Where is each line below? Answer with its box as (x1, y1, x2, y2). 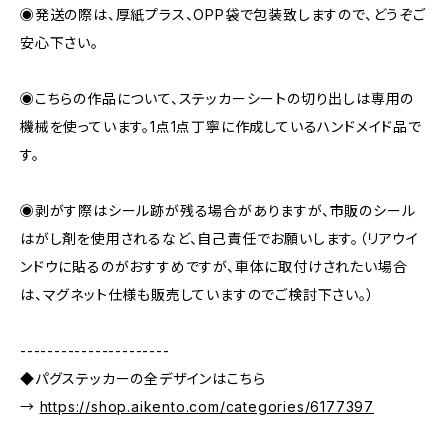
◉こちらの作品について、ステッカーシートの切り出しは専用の (20, 90, 415, 107)
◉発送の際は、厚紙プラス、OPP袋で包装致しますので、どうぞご (20, 6, 426, 23)
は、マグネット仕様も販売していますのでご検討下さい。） (20, 286, 375, 303)
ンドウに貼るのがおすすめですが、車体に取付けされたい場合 (20, 258, 408, 275)
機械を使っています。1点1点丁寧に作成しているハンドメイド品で (20, 118, 422, 135)
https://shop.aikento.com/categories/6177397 (39, 398, 375, 415)
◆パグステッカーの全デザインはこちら (20, 370, 266, 387)
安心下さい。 (20, 34, 99, 51)
